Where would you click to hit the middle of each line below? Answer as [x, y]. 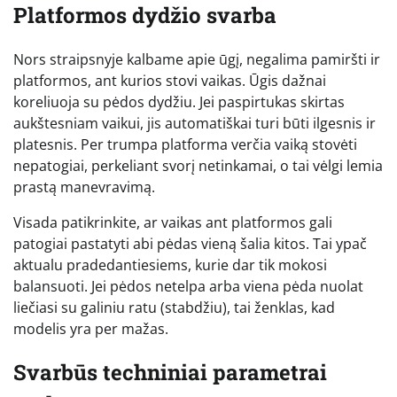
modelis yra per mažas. [91, 328]
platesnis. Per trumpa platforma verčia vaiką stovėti [185, 144]
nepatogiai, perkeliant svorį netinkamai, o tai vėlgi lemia [198, 165]
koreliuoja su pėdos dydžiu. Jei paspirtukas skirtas [179, 101]
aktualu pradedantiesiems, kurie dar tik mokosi [170, 265]
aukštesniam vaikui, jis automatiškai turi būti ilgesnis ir [195, 123]
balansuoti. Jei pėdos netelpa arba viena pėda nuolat [188, 286]
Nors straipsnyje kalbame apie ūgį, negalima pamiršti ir [197, 59]
